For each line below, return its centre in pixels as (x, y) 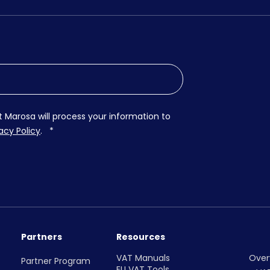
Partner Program (55, 261)
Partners (41, 237)
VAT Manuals (143, 258)
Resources (140, 237)
